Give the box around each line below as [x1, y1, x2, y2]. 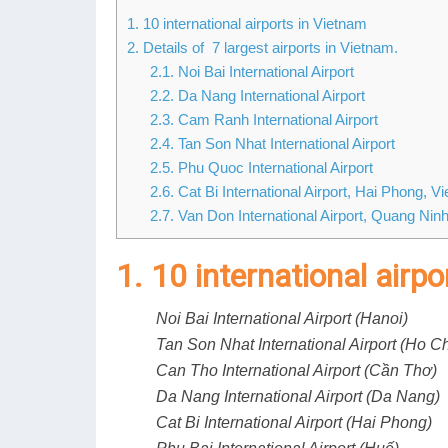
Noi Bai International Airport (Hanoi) [156, 310, 408, 328]
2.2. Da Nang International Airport [149, 87, 365, 105]
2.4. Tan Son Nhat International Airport [149, 135, 395, 153]
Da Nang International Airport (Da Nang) [156, 388, 440, 406]
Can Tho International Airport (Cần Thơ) [156, 362, 437, 380]
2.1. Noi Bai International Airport [149, 63, 354, 81]
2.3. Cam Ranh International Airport [149, 111, 378, 129]
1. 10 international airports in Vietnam [127, 15, 367, 33]
